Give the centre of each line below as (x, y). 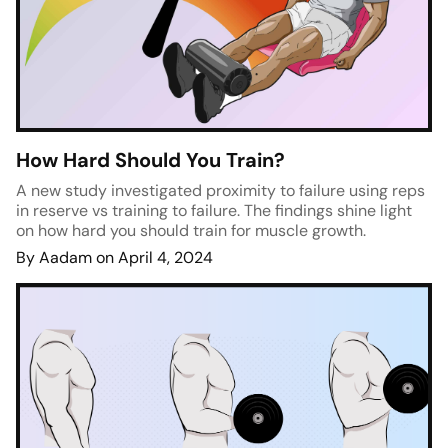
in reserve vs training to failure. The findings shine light (214, 211)
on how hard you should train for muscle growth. (191, 231)
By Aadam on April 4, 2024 (114, 258)
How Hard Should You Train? (150, 160)
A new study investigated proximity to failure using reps (220, 191)
